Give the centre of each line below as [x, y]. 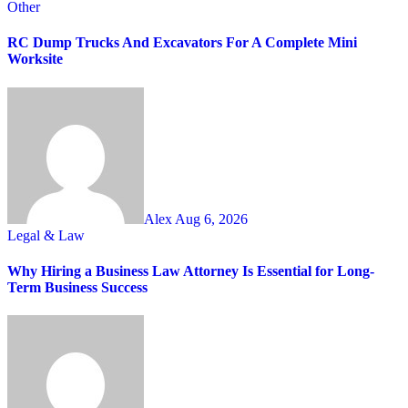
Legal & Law [46, 235]
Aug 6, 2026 [211, 219]
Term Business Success [77, 288]
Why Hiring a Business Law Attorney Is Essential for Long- [191, 271]
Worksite [35, 59]
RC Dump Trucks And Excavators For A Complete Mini [182, 43]
